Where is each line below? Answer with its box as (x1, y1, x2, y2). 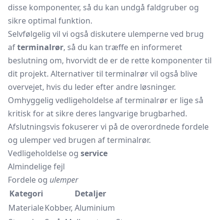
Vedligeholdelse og (8, 148, 81, 159)
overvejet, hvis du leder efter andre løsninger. (8, 82, 176, 92)
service (81, 148, 108, 159)
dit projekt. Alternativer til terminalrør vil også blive (8, 68, 197, 79)
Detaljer (75, 188, 106, 199)
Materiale (8, 202, 44, 213)
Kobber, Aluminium (45, 202, 115, 213)
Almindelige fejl (8, 161, 65, 172)
